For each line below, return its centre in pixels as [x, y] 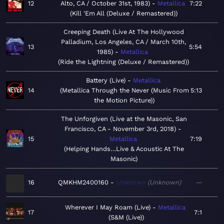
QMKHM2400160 [83, 182]
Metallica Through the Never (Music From [125, 90]
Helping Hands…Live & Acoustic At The [125, 149]
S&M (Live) [126, 217]
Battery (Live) [106, 80]
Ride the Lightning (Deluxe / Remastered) [123, 62]
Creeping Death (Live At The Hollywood [123, 32]
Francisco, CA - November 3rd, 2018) [120, 129]
